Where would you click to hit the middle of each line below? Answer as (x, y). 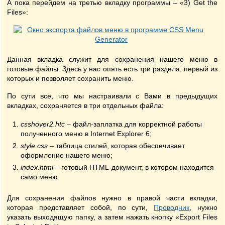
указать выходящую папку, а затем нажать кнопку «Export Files (113, 217)
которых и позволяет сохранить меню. (70, 78)
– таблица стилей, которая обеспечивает (116, 146)
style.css (34, 146)
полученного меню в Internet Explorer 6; (86, 134)
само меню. (40, 177)
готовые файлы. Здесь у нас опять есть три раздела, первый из (113, 69)
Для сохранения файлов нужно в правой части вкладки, (113, 198)
